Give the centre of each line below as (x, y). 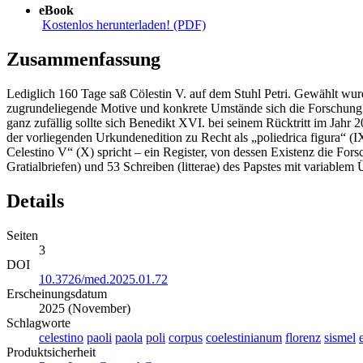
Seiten (22, 236)
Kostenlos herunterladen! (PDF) (124, 25)
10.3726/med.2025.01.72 (103, 280)
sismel (340, 338)
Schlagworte (38, 323)
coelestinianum (244, 338)
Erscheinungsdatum (57, 294)
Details (35, 201)
